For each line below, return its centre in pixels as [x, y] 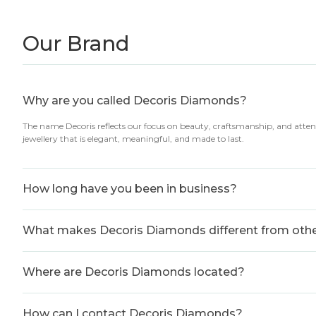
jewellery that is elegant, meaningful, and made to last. [133, 139]
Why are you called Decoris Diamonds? [135, 101]
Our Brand [76, 43]
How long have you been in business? [130, 189]
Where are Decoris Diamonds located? [134, 272]
